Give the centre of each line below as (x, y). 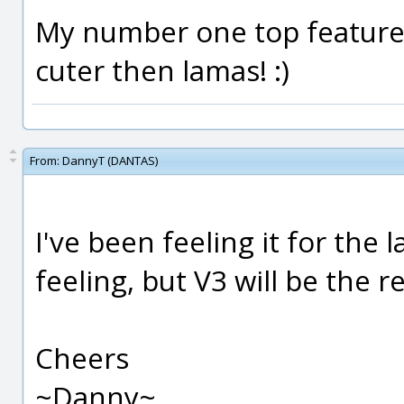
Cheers (82, 358)
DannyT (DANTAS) (110, 161)
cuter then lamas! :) (162, 70)
